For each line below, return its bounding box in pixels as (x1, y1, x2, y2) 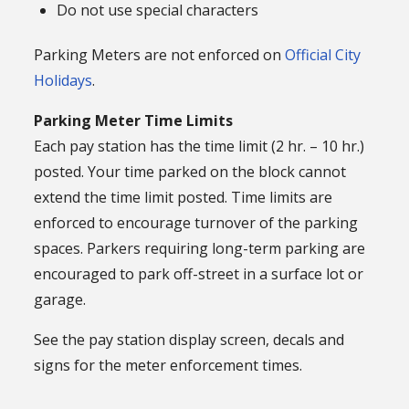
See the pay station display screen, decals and (34, 330, 345, 351)
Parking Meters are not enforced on (34, 45, 286, 66)
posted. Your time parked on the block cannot (34, 162, 347, 183)
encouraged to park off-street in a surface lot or (34, 264, 364, 285)
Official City (285, 45, 362, 66)
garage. (34, 289, 87, 310)
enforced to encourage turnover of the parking (34, 213, 359, 234)
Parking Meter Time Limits (34, 110, 234, 131)
